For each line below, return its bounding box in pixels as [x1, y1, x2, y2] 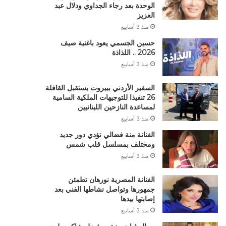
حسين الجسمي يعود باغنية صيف [60, 38, 155, 47]
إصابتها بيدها [120, 194, 155, 203]
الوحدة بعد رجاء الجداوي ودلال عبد [54, 1, 155, 10]
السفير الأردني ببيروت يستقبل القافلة [45, 83, 155, 92]
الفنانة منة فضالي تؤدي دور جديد [59, 130, 155, 139]
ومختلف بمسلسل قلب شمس [66, 140, 155, 149]
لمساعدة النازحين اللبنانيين [77, 102, 155, 111]
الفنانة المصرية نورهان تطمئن [68, 175, 155, 184]
